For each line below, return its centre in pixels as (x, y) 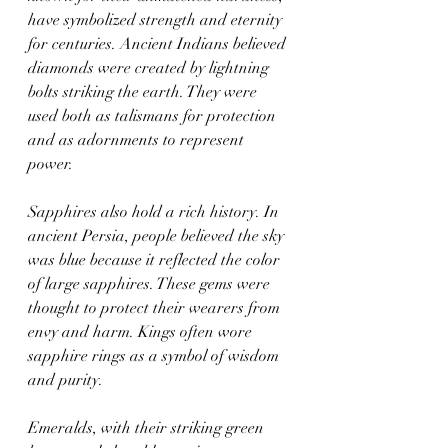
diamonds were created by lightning (150, 67)
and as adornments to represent (138, 139)
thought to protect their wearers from (156, 307)
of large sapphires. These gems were (151, 283)
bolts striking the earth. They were (144, 91)
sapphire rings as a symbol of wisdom (155, 355)
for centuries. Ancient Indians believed (159, 43)
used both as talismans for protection (154, 115)
